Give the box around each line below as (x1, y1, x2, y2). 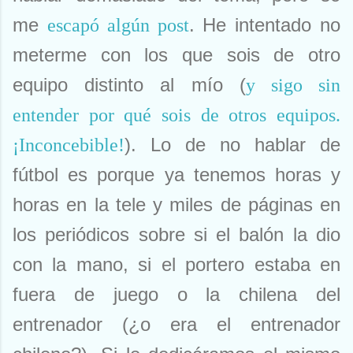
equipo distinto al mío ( (13, 74, 246, 96)
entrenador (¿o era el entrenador (13, 314, 340, 336)
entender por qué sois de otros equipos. (13, 105, 340, 126)
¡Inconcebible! (13, 135, 124, 156)
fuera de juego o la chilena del (13, 284, 340, 306)
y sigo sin (245, 75, 341, 96)
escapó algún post (46, 15, 189, 36)
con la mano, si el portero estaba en (13, 254, 340, 276)
